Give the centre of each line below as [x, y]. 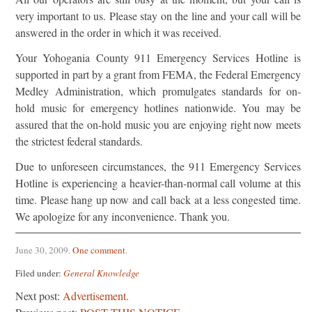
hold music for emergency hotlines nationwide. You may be [158, 108]
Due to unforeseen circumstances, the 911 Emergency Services [158, 166]
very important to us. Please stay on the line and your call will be [158, 16]
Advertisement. [96, 295]
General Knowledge [101, 273]
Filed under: [39, 273]
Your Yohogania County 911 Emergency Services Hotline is [158, 57]
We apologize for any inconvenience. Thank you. [123, 216]
